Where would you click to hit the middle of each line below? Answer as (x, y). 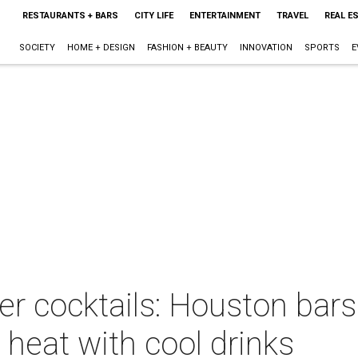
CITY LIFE (153, 16)
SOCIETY (37, 48)
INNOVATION (266, 48)
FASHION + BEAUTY (187, 48)
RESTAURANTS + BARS (70, 16)
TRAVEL (292, 16)
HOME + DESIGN (101, 48)
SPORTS (322, 48)
